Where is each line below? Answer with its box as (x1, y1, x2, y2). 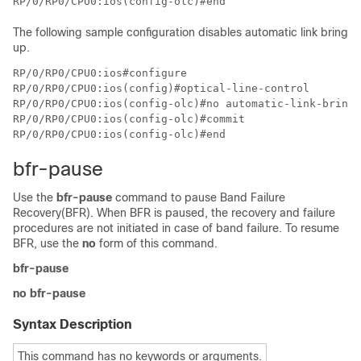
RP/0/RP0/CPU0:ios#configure (13, 67, 187, 79)
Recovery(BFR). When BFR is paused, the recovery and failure (13, 206, 335, 219)
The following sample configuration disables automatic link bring (13, 26, 348, 39)
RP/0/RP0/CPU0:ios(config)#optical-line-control (13, 82, 309, 94)
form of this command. (96, 237, 218, 250)
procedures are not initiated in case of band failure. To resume (13, 222, 339, 234)
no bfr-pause (13, 287, 85, 300)
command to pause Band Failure (112, 191, 285, 204)
